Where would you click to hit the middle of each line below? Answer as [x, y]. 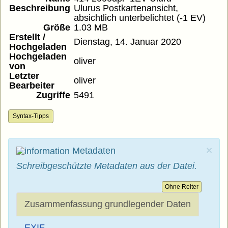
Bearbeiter [32, 86]
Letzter [24, 76]
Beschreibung [40, 8]
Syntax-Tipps [31, 116]
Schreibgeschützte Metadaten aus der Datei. [107, 166]
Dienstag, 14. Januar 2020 [127, 42]
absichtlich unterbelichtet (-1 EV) [140, 18]
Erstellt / [27, 37]
